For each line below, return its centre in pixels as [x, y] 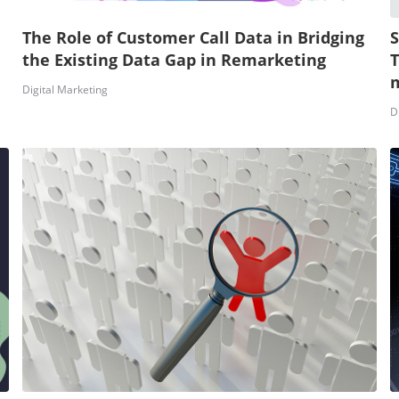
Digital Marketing [65, 89]
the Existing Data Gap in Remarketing [174, 59]
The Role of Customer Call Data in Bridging [193, 37]
